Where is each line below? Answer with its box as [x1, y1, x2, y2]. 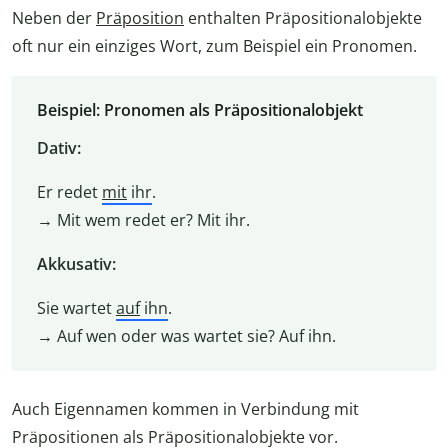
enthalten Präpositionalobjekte [184, 6, 422, 29]
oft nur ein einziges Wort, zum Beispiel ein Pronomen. [12, 34, 417, 57]
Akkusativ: [36, 253, 116, 276]
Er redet [36, 181, 102, 204]
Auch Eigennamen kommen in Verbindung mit [12, 397, 359, 420]
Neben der [12, 6, 96, 29]
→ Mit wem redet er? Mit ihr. [36, 209, 250, 232]
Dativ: [36, 137, 85, 160]
